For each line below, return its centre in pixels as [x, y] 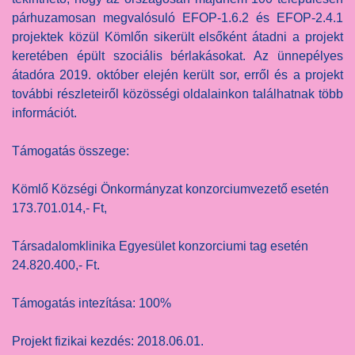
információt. [44, 113]
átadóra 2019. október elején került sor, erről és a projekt [177, 75]
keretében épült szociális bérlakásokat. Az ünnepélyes [177, 56]
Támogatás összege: [71, 151]
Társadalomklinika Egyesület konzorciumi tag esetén [160, 246]
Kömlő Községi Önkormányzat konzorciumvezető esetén [170, 189]
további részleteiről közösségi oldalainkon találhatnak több [177, 94]
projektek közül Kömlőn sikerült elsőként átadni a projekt [177, 37]
